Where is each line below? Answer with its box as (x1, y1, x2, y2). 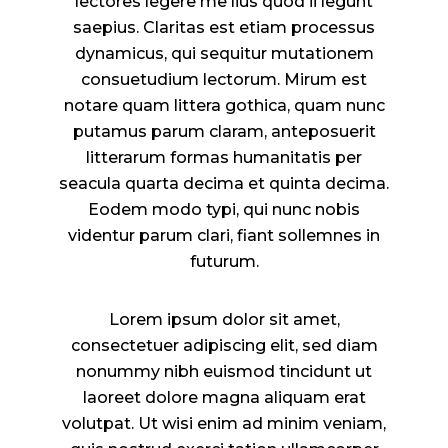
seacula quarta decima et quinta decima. (59, 174, 389, 193)
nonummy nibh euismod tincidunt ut (76, 362, 372, 381)
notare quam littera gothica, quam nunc (63, 96, 385, 115)
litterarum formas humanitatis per (86, 148, 362, 167)
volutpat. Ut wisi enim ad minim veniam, (62, 414, 386, 433)
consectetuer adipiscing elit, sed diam (70, 336, 378, 355)
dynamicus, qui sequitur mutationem (74, 44, 374, 63)
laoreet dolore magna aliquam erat (82, 388, 366, 407)
